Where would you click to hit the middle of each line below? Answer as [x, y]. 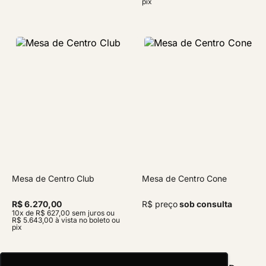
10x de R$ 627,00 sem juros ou [63, 213]
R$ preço [160, 204]
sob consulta [205, 204]
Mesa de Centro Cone [184, 178]
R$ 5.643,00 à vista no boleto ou [66, 220]
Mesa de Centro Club [53, 178]
